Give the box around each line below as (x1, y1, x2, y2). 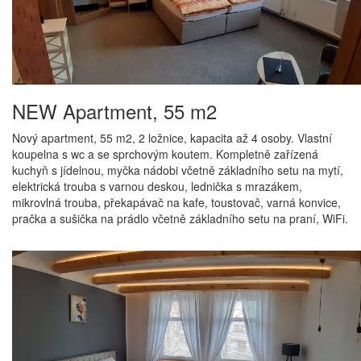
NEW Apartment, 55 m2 (12, 97, 217, 126)
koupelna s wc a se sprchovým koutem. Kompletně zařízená (12, 146, 318, 163)
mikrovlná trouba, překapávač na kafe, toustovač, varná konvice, (12, 194, 341, 211)
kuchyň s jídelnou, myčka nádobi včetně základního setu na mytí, (12, 162, 343, 179)
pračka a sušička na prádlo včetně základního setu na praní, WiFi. (12, 210, 348, 227)
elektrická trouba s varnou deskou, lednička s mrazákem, (12, 178, 302, 195)
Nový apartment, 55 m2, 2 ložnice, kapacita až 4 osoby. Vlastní (12, 130, 332, 147)
